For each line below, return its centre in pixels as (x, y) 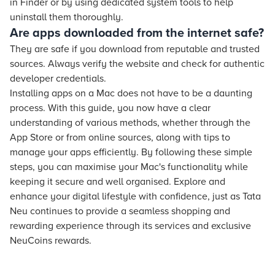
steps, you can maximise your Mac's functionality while (129, 167)
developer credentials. (58, 79)
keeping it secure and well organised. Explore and (118, 182)
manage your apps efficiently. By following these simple (131, 152)
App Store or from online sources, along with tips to (120, 137)
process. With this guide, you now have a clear (110, 108)
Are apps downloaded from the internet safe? (137, 33)
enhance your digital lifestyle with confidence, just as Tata (135, 196)
